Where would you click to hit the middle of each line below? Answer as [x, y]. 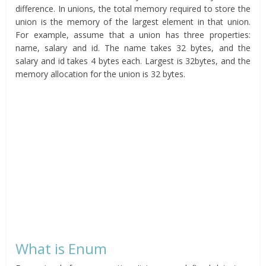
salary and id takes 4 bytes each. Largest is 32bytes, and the [133, 61]
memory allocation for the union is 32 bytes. [101, 74]
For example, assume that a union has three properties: [133, 35]
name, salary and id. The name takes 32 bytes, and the [133, 48]
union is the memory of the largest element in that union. [133, 22]
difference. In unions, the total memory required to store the [133, 9]
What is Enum [61, 249]
